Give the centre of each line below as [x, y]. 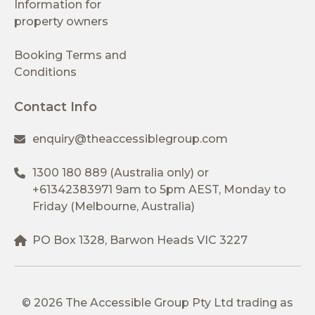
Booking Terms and [70, 55]
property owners [61, 21]
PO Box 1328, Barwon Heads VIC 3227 [140, 240]
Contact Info [56, 107]
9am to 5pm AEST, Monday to [199, 189]
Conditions [45, 72]
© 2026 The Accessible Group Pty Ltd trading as [157, 302]
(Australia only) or [158, 172]
